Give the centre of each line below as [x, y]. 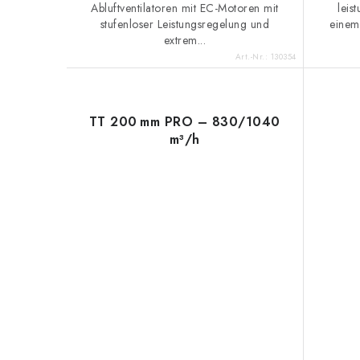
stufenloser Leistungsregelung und [184, 24]
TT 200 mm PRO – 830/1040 [184, 121]
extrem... [184, 40]
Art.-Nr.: [253, 56]
